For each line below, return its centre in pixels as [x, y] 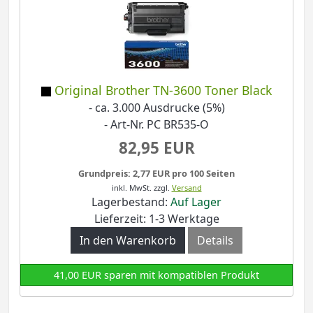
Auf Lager [196, 202]
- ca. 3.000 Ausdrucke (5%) [156, 108]
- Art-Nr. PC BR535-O [156, 125]
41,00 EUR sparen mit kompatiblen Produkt [156, 275]
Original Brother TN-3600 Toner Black [163, 90]
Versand [187, 187]
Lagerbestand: [131, 202]
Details [215, 240]
